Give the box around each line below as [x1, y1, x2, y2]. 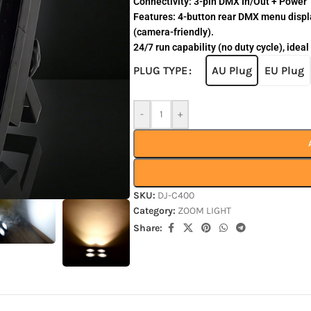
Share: [133, 222, 163, 234]
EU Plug [264, 63, 305, 77]
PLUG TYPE [133, 64, 188, 77]
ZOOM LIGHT [178, 205, 232, 217]
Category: [133, 205, 176, 217]
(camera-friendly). [133, 26, 215, 37]
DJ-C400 [158, 190, 195, 201]
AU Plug [212, 63, 253, 77]
